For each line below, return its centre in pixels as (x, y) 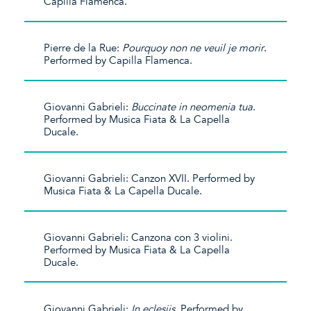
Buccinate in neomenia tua (192, 107)
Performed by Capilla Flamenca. (118, 60)
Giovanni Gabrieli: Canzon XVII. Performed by (150, 178)
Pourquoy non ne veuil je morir (193, 48)
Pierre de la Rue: (83, 48)
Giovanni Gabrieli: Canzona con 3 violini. (138, 237)
